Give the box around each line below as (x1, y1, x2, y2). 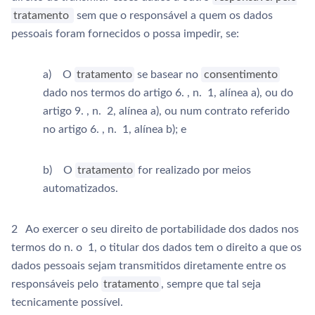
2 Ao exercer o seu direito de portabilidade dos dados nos (11, 224, 299, 235)
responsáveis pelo (11, 278, 101, 290)
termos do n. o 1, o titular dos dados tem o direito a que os (11, 242, 302, 253)
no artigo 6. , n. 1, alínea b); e (43, 124, 186, 135)
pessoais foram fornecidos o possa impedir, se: (11, 28, 239, 39)
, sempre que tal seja (161, 278, 262, 290)
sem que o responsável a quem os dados (73, 10, 273, 21)
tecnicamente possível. (11, 297, 123, 308)
